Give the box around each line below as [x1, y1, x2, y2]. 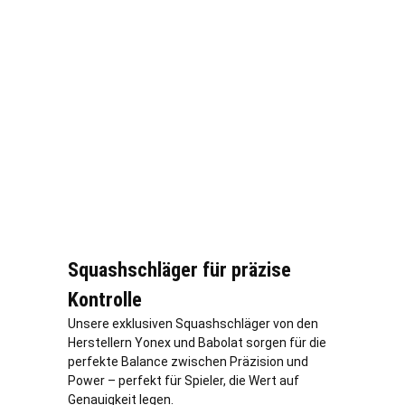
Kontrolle [68, 287, 142, 311]
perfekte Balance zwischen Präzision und [68, 353, 308, 369]
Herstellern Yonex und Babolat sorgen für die [68, 334, 326, 350]
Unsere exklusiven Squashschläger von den [68, 316, 318, 331]
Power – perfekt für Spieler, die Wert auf [68, 372, 299, 388]
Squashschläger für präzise [68, 258, 291, 281]
